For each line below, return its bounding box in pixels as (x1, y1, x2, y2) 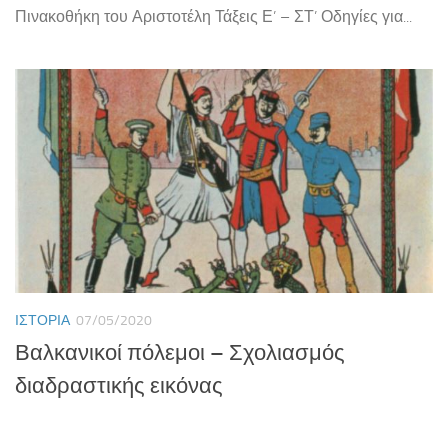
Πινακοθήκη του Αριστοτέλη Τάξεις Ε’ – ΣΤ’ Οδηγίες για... (15, 6, 412, 26)
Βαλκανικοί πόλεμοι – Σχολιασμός (15, 340, 345, 367)
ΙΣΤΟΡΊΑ (15, 312, 70, 329)
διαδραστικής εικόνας (15, 373, 223, 400)
